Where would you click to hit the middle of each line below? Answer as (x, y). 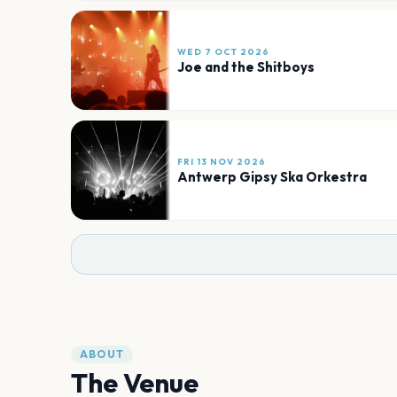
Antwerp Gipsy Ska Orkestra (272, 176)
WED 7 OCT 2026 (223, 51)
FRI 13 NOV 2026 (222, 161)
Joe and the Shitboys (246, 66)
